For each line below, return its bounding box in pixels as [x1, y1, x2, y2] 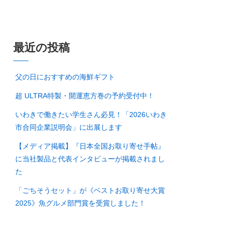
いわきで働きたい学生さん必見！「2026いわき [15, 110, 167, 119]
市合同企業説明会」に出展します [15, 123, 122, 131]
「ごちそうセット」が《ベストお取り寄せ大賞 [15, 186, 165, 194]
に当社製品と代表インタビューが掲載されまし [15, 154, 165, 163]
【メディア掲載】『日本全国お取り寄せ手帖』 [15, 141, 165, 150]
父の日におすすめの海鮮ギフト [15, 72, 115, 81]
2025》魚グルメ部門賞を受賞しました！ [15, 198, 146, 207]
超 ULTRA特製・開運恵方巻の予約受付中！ [15, 91, 154, 100]
